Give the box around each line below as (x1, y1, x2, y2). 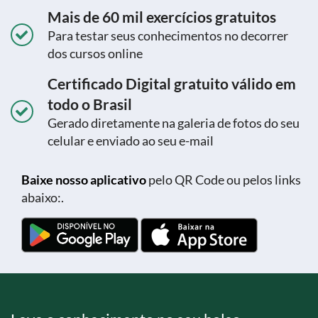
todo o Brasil (48, 95, 132, 114)
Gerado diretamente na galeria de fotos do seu (48, 115, 300, 131)
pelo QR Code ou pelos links (146, 172, 301, 188)
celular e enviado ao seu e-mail (48, 133, 214, 149)
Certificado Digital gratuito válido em (48, 75, 296, 93)
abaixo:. (21, 190, 64, 206)
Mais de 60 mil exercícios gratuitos (48, 8, 276, 26)
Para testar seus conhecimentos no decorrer (48, 28, 288, 44)
